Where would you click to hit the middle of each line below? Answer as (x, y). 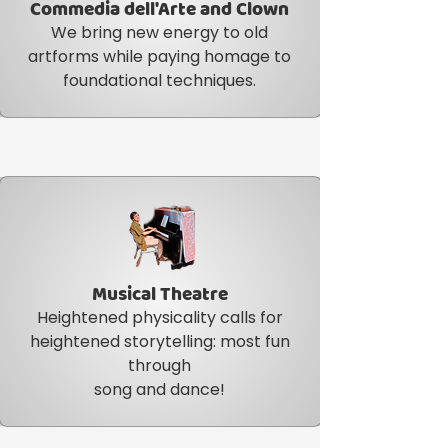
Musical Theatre (159, 295)
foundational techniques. (159, 80)
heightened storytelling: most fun (159, 341)
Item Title (159, 296)
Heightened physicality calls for (159, 317)
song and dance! (159, 389)
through (159, 365)
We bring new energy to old (159, 32)
